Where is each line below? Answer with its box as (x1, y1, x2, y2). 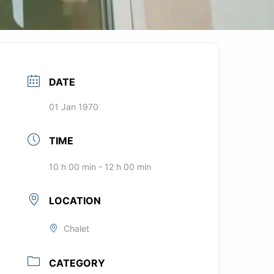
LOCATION (49, 194, 102, 207)
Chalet (64, 223, 90, 234)
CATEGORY (49, 256, 106, 269)
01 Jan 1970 (49, 102, 99, 113)
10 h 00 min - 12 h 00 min (49, 161, 152, 172)
